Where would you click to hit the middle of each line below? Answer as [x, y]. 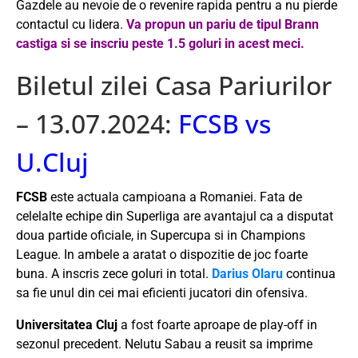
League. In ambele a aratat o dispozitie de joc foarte [162, 254]
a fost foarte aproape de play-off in [217, 324]
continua [309, 273]
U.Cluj [52, 161]
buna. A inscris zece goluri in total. [114, 273]
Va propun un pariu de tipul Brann [223, 24]
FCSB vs [225, 123]
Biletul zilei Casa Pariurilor [174, 85]
